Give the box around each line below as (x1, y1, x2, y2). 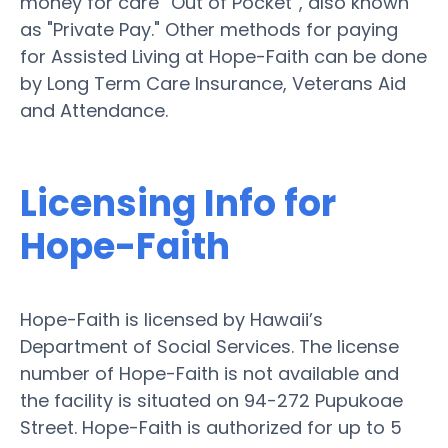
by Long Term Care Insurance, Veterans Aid (20, 70, 406, 96)
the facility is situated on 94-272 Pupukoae (20, 387, 403, 413)
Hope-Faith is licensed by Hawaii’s (20, 306, 323, 332)
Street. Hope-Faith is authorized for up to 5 (20, 414, 402, 440)
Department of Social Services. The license (20, 333, 399, 359)
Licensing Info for (20, 177, 336, 229)
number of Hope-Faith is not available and (20, 360, 399, 386)
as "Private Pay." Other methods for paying (20, 16, 398, 42)
